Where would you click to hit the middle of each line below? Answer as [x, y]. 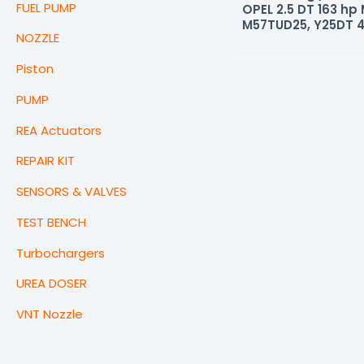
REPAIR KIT [45, 161]
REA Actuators [59, 130]
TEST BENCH [51, 222]
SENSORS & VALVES [71, 192]
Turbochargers [61, 253]
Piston [35, 69]
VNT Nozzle [50, 314]
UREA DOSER [52, 284]
